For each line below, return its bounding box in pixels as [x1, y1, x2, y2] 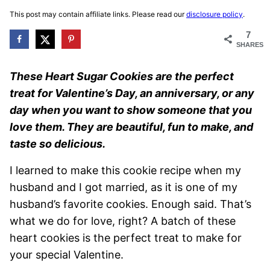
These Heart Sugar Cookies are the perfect [10, 69, 234, 83]
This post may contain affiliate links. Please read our [10, 10, 186, 19]
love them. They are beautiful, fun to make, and [10, 120, 253, 133]
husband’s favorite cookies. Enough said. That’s [10, 197, 251, 210]
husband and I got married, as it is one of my [10, 180, 237, 193]
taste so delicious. [10, 137, 105, 150]
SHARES [236, 41, 263, 49]
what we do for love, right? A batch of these [10, 214, 236, 227]
